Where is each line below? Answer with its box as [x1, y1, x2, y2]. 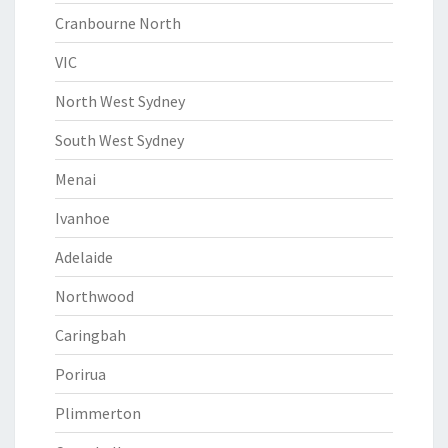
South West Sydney [55, 130, 184, 150]
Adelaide [55, 247, 113, 267]
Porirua [55, 364, 106, 384]
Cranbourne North [55, 13, 181, 33]
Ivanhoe [55, 208, 110, 228]
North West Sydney [55, 91, 185, 111]
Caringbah [55, 325, 126, 345]
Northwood [55, 286, 134, 306]
